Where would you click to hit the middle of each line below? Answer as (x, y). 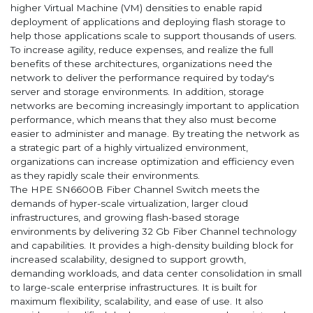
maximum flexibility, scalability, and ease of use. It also (137, 301)
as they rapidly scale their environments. (105, 176)
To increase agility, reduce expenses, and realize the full (142, 50)
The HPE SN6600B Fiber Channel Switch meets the (135, 190)
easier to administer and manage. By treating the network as (155, 134)
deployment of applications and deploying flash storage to (148, 22)
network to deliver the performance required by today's (142, 78)
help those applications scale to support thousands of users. (153, 36)
